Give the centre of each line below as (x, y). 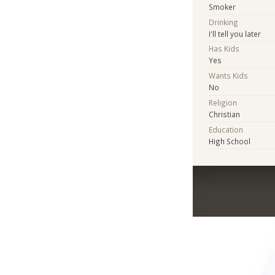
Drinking (224, 22)
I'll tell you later (235, 33)
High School (230, 141)
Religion (223, 102)
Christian (225, 114)
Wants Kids (229, 76)
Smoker (223, 6)
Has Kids (224, 49)
